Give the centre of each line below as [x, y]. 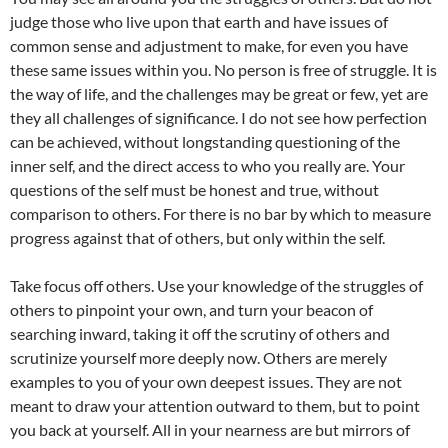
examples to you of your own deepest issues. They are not [206, 382]
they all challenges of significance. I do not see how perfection [218, 118]
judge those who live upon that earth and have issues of [199, 22]
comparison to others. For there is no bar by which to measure [220, 214]
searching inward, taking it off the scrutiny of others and [200, 334]
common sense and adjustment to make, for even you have [209, 46]
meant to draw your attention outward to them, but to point [215, 406]
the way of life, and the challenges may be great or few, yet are [219, 94]
